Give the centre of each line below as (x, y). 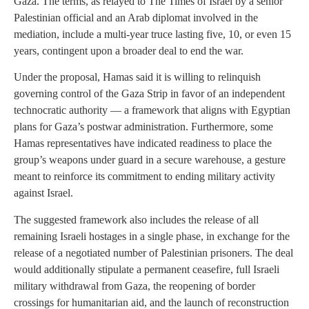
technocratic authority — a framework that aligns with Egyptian (152, 110)
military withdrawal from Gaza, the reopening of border (134, 286)
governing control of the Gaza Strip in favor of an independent (149, 94)
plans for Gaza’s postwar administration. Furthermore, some (143, 127)
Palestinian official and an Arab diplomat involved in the (136, 18)
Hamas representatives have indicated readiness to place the (143, 143)
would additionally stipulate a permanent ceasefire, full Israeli (147, 269)
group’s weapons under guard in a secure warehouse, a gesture (150, 160)
